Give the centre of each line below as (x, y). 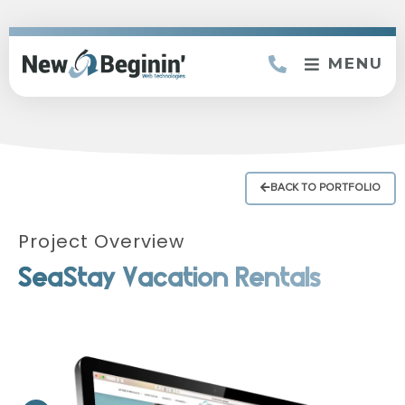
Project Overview (101, 241)
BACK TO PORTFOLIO (325, 188)
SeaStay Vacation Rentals (170, 278)
